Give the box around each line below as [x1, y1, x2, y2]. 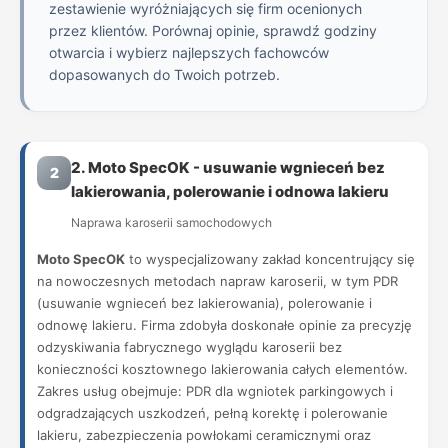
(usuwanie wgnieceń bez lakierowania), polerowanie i [37, 295, 372, 311]
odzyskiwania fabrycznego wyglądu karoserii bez [37, 339, 342, 355]
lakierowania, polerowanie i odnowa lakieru [71, 182, 389, 201]
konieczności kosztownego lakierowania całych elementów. [37, 361, 408, 377]
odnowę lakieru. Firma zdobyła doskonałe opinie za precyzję [37, 317, 412, 333]
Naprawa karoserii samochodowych [71, 215, 272, 230]
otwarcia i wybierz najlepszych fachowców [49, 44, 329, 61]
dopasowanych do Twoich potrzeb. [49, 66, 280, 83]
